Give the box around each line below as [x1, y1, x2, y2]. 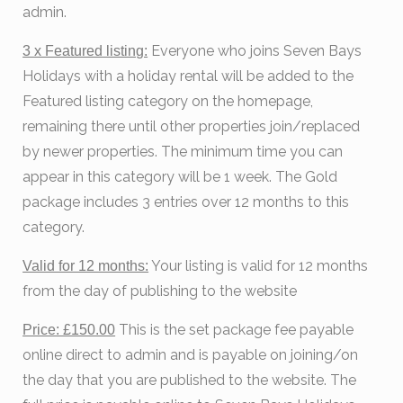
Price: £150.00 [22, 322, 116, 338]
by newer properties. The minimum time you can [22, 143, 344, 161]
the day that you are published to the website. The [22, 372, 357, 390]
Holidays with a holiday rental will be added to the [22, 67, 354, 85]
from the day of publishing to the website [22, 282, 298, 300]
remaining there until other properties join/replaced [22, 118, 361, 136]
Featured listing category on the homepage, [22, 93, 314, 111]
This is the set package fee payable [115, 321, 354, 339]
